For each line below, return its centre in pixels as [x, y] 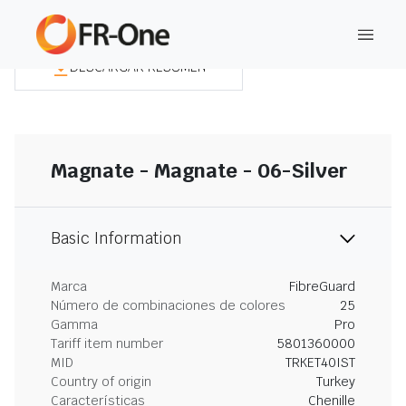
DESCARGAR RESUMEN [138, 67]
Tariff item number [107, 343]
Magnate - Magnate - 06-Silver [199, 170]
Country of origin [101, 382]
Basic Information [116, 238]
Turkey [336, 382]
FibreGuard [322, 286]
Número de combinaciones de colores [168, 305]
